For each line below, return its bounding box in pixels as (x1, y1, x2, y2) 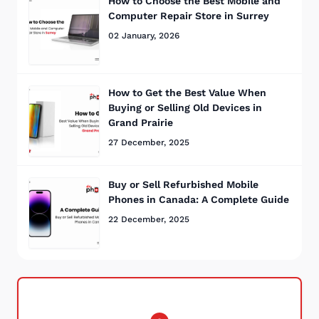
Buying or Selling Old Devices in (108, 101, 262, 113)
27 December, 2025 (108, 137, 189, 147)
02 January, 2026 (108, 30, 179, 41)
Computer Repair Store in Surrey (108, 9, 269, 21)
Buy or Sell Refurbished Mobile (108, 178, 258, 190)
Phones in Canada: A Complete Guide (108, 193, 289, 205)
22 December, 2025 (108, 214, 189, 224)
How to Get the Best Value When (108, 86, 266, 98)
